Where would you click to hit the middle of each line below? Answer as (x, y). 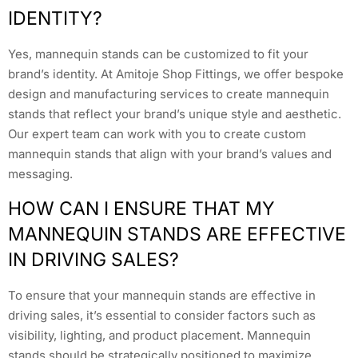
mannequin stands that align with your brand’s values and (170, 154)
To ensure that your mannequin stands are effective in (162, 295)
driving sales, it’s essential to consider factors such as (162, 315)
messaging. (40, 174)
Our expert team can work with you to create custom (157, 134)
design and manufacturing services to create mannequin (169, 94)
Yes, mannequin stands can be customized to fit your (158, 54)
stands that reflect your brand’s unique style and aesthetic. (175, 114)
